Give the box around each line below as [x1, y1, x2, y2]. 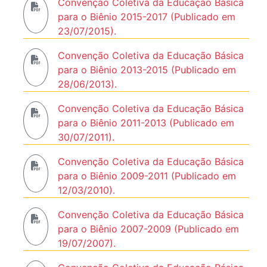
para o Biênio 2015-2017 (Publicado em [58, 11, 235, 23]
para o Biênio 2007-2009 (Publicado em [58, 223, 239, 235]
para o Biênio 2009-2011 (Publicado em [58, 170, 236, 182]
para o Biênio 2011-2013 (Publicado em [58, 117, 234, 129]
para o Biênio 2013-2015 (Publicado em [58, 64, 236, 76]
